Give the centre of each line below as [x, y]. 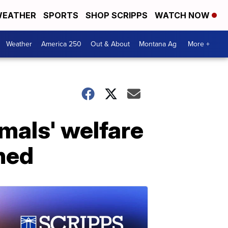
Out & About [110, 44]
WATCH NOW [183, 15]
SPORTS [61, 15]
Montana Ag [158, 44]
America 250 [61, 44]
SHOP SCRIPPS [117, 15]
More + [199, 44]
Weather [19, 44]
